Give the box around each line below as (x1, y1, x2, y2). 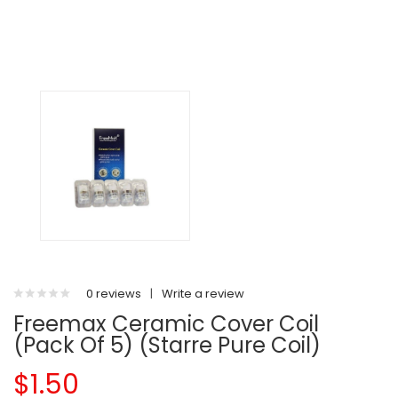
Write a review (162, 285, 244, 302)
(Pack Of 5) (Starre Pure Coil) (13, 330, 321, 360)
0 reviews (86, 285, 141, 302)
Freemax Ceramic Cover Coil (13, 309, 319, 338)
